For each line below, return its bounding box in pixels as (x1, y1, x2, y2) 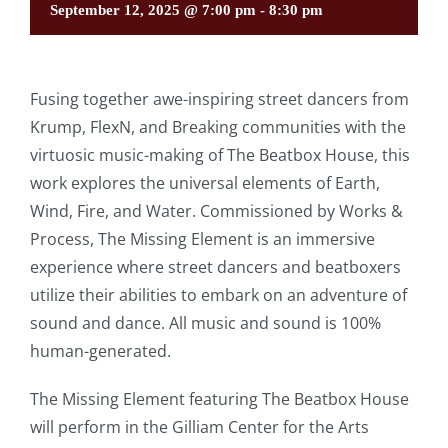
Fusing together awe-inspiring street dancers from (30, 88, 409, 110)
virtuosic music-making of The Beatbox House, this (30, 144, 410, 166)
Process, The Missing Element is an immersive (30, 228, 375, 250)
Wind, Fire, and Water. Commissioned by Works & (30, 200, 403, 222)
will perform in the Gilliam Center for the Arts (30, 416, 369, 438)
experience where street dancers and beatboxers (30, 256, 401, 278)
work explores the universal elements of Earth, (30, 172, 380, 194)
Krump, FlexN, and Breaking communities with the (30, 116, 406, 138)
